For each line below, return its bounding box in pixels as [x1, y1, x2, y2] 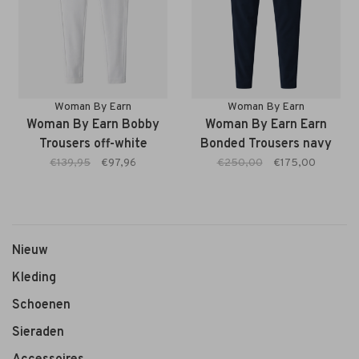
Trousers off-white [38, 136, 147, 153]
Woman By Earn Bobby [26, 117, 159, 134]
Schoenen [12, 297, 71, 314]
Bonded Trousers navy [200, 136, 332, 153]
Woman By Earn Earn [205, 117, 327, 134]
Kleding [12, 270, 56, 287]
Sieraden [12, 325, 64, 341]
